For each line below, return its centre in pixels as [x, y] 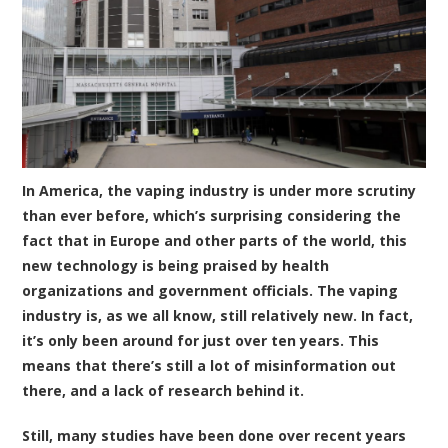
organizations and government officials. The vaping [210, 291]
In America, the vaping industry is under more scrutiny [219, 191]
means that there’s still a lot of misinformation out [209, 366]
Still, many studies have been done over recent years [214, 436]
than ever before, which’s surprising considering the [212, 216]
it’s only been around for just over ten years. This [201, 341]
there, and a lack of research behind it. [163, 391]
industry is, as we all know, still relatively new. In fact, [218, 316]
